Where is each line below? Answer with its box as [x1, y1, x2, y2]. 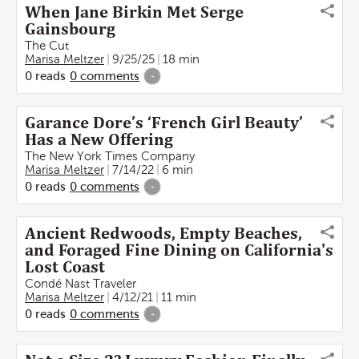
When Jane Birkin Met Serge [25, 2, 244, 22]
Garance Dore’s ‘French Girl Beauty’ [25, 113, 303, 132]
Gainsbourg [25, 19, 115, 38]
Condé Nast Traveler [25, 277, 136, 290]
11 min [161, 291, 196, 304]
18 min [163, 53, 200, 66]
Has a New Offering [25, 130, 173, 149]
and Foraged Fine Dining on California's [25, 240, 333, 260]
